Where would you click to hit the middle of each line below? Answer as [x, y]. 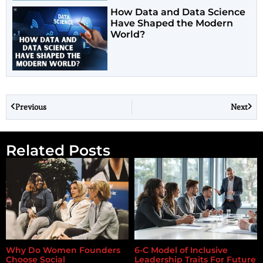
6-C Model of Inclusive [181, 250]
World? [128, 35]
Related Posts [58, 150]
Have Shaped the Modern [172, 23]
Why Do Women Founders [63, 250]
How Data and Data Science [178, 12]
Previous [31, 107]
